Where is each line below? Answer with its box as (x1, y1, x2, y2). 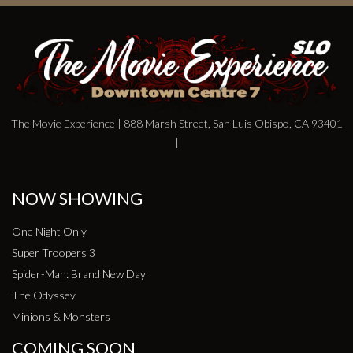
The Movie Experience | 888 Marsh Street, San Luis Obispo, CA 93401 (10, 117, 343, 131)
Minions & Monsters (12, 310, 110, 324)
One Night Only (12, 225, 87, 239)
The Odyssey (12, 288, 76, 303)
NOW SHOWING (12, 188, 143, 210)
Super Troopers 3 (12, 246, 95, 260)
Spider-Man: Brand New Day (12, 267, 146, 281)
